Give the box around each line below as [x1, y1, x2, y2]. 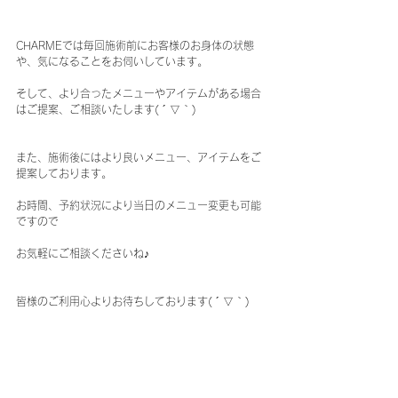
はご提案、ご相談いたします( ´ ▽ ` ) [16, 104, 196, 115]
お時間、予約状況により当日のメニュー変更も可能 [16, 200, 261, 211]
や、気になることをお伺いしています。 [16, 56, 208, 67]
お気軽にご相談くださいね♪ [16, 248, 149, 259]
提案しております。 [16, 168, 112, 179]
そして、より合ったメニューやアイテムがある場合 [16, 88, 261, 99]
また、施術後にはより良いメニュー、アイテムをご [16, 152, 261, 163]
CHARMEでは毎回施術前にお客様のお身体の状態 [16, 40, 254, 51]
